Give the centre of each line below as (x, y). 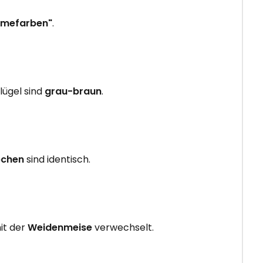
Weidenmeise (60, 227)
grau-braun (73, 91)
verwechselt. (123, 227)
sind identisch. (57, 159)
